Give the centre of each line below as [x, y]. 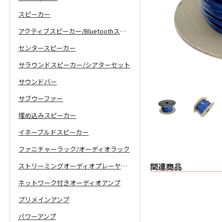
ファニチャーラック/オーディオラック [74, 149]
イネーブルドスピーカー [53, 132]
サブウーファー [40, 99]
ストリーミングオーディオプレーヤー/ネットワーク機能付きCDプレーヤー [124, 166]
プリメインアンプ [44, 200]
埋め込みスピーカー [47, 115]
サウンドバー [37, 82]
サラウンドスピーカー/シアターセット [74, 65]
